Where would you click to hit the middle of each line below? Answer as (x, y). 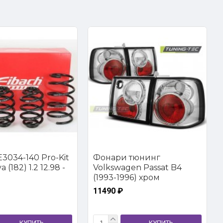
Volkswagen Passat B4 (137, 167)
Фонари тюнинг (127, 158)
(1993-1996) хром (126, 177)
